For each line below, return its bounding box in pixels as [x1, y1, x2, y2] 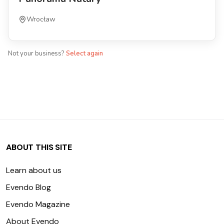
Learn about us [6, 165, 61, 175]
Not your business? [8, 49, 64, 58]
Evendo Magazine [6, 199, 70, 209]
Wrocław [26, 14, 55, 24]
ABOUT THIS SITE [6, 142, 72, 152]
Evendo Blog [6, 182, 51, 192]
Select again [66, 49, 103, 58]
